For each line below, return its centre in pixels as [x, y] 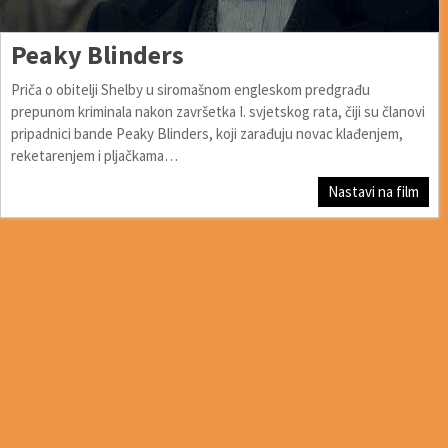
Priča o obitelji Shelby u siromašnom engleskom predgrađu [190, 89]
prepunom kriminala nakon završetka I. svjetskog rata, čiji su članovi [218, 111]
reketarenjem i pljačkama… [94, 155]
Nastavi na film [374, 191]
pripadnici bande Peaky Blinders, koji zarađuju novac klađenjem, [207, 133]
